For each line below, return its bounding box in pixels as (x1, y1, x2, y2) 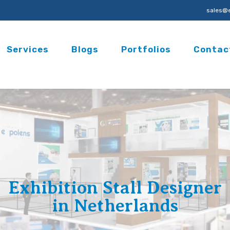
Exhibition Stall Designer (8, 177, 222, 198)
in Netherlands (52, 195, 178, 216)
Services (7, 44, 49, 54)
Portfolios (121, 44, 171, 54)
